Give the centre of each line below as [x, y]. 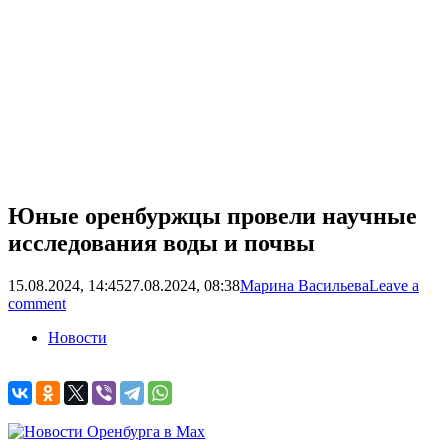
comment [37, 303]
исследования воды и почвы [161, 242]
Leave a [394, 285]
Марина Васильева [304, 285]
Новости [77, 337]
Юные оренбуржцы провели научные [212, 215]
